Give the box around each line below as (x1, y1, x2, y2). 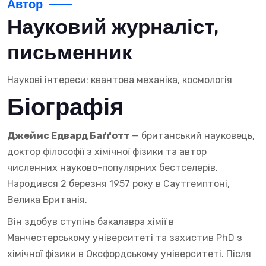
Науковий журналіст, (7, 14, 218, 41)
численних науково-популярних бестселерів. (7, 162, 218, 173)
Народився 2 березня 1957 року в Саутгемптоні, (7, 178, 230, 189)
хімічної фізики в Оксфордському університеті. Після (7, 248, 251, 259)
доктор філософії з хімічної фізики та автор (7, 146, 207, 157)
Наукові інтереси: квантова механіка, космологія (7, 74, 232, 85)
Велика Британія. (7, 194, 87, 205)
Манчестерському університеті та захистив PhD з (7, 232, 242, 243)
